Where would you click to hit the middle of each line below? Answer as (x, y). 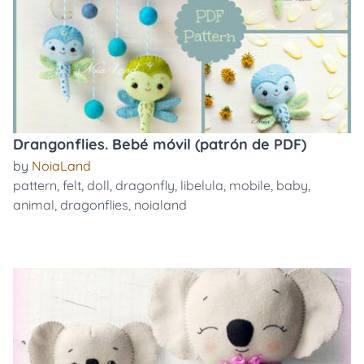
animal (34, 205)
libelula (202, 185)
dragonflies (94, 205)
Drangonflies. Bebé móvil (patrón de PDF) (160, 144)
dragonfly (145, 185)
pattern (35, 185)
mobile (250, 185)
